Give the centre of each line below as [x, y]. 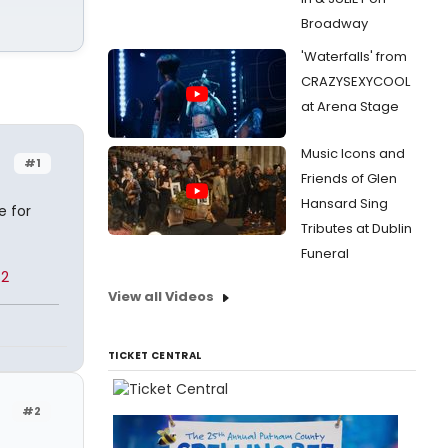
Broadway [334, 23]
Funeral [325, 253]
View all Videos [161, 296]
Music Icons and [353, 153]
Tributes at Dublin [356, 228]
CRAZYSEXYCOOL [355, 81]
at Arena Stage [350, 106]
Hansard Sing [344, 203]
